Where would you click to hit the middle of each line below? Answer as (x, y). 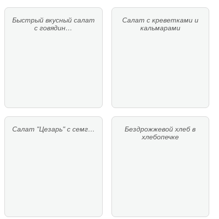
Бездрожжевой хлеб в (160, 129)
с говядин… (54, 28)
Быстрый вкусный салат (53, 20)
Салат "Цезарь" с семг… (53, 129)
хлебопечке (160, 137)
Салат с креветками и (160, 20)
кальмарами (160, 28)
